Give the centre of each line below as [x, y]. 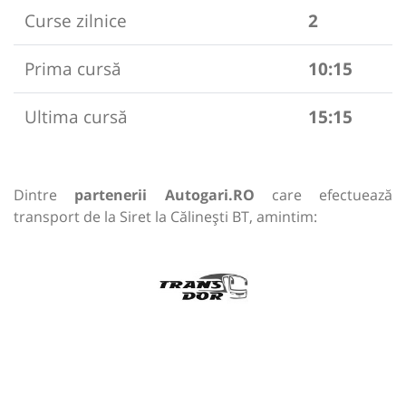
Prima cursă [73, 69]
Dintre [44, 195]
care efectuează [323, 195]
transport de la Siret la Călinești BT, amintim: [165, 217]
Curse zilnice [76, 21]
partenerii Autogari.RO [164, 195]
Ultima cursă [76, 117]
